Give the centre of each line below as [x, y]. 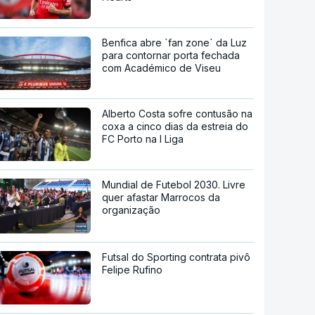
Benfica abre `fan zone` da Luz [175, 42]
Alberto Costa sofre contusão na [178, 113]
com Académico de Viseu [162, 67]
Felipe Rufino [133, 269]
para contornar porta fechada [171, 55]
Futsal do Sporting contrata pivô [176, 257]
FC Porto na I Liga [143, 139]
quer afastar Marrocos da [161, 197]
